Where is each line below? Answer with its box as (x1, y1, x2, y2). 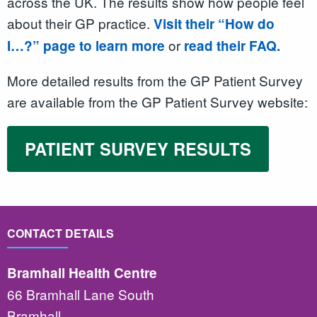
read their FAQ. (184, 36, 280, 56)
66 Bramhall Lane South (7, 284, 154, 304)
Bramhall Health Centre (7, 263, 157, 282)
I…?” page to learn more (7, 36, 165, 56)
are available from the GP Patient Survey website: (7, 92, 308, 112)
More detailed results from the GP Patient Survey (7, 71, 303, 91)
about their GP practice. (7, 13, 154, 33)
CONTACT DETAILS (7, 225, 114, 242)
